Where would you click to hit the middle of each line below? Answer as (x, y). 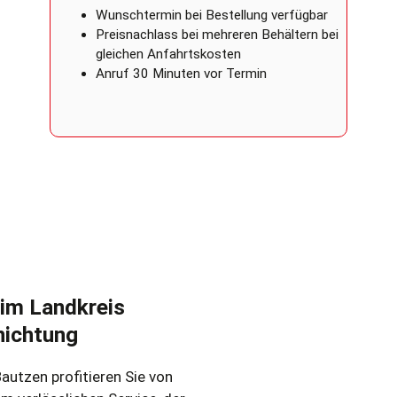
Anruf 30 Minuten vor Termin (181, 74)
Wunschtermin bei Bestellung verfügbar (212, 16)
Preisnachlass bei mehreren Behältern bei (217, 35)
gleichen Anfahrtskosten (168, 54)
